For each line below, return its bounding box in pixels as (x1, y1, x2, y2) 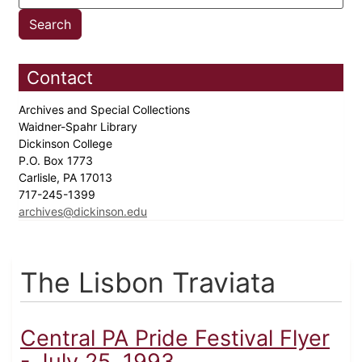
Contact (27, 67, 93, 89)
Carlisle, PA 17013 (19, 170, 116, 185)
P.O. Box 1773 (19, 154, 96, 168)
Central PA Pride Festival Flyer (20, 325, 330, 352)
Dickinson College (19, 137, 116, 151)
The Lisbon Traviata (20, 266, 276, 300)
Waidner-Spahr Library (19, 120, 141, 134)
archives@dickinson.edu (19, 204, 147, 219)
